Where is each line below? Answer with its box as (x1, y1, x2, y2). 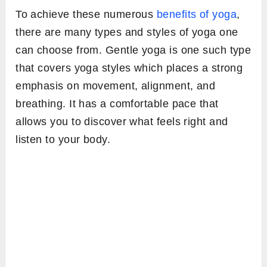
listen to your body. (15, 133, 111, 146)
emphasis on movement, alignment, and (15, 80, 216, 92)
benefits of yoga (156, 8, 237, 21)
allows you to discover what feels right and (15, 116, 228, 128)
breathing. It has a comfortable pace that (15, 98, 219, 110)
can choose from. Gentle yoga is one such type (15, 44, 252, 57)
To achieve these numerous (15, 8, 157, 21)
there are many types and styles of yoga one (15, 26, 238, 39)
